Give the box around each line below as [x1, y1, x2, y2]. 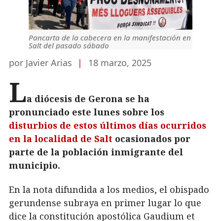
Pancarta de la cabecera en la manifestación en [29, 32, 191, 42]
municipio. [9, 159, 60, 171]
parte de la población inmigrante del [9, 146, 183, 158]
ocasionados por [112, 132, 190, 145]
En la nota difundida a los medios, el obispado [9, 184, 209, 195]
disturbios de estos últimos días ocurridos [9, 119, 206, 131]
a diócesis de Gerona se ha [27, 92, 149, 105]
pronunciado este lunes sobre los [9, 106, 164, 118]
